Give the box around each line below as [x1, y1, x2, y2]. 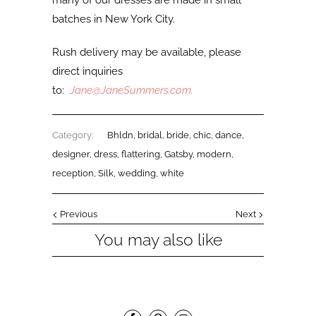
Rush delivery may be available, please [52, 46, 241, 59]
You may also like [94, 231, 222, 250]
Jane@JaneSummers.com [70, 84, 191, 97]
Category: [52, 130, 93, 141]
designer [52, 149, 90, 160]
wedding [118, 168, 156, 179]
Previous [58, 209, 97, 220]
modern [197, 149, 231, 160]
